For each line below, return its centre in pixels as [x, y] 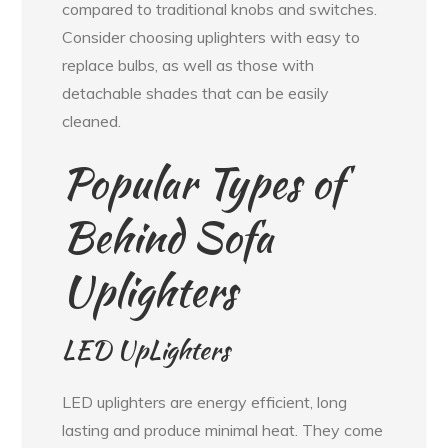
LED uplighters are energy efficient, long [205, 402]
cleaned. [92, 121]
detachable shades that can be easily [196, 93]
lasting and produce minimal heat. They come [223, 430]
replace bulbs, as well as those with [188, 65]
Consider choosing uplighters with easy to [211, 37]
